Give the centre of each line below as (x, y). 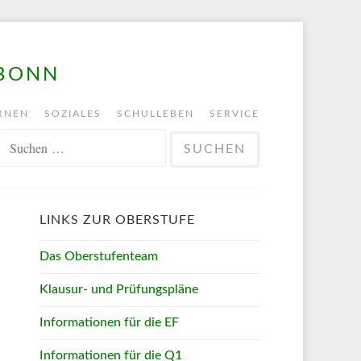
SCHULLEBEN (156, 114)
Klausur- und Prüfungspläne (119, 289)
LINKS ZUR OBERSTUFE (117, 220)
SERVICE (234, 114)
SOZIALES (73, 114)
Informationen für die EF (109, 322)
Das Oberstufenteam (99, 256)
